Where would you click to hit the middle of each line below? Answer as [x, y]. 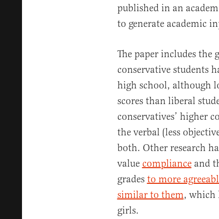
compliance [167, 164]
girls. [128, 210]
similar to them [150, 195]
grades [132, 179]
